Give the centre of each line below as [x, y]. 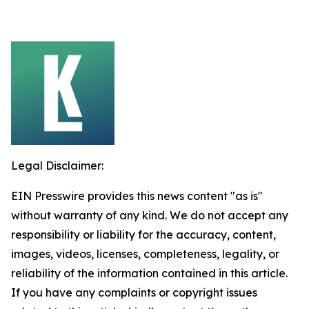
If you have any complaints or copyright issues [134, 292]
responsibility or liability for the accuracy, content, [143, 235]
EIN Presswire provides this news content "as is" [137, 196]
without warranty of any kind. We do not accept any [150, 215]
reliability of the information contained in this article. [149, 273]
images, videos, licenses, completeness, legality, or [145, 254]
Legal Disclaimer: [57, 166]
